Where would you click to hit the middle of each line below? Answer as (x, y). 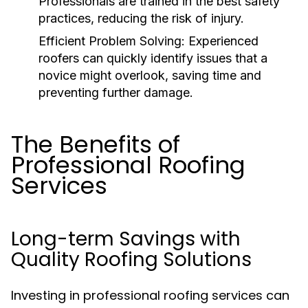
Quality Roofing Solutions (131, 260)
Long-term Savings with (126, 239)
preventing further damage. (116, 92)
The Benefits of (96, 144)
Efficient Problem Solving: (112, 41)
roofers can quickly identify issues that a (153, 58)
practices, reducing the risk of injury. (141, 18)
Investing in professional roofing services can (150, 295)
